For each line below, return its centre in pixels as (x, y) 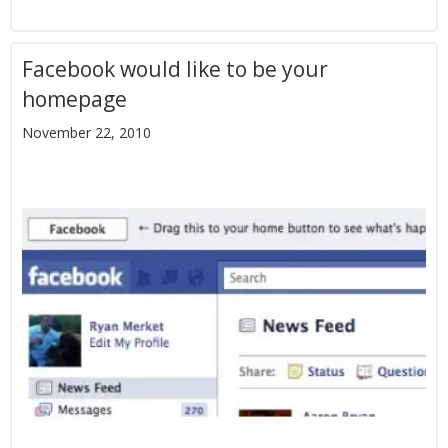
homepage (74, 99)
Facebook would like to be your (175, 69)
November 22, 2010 (86, 132)
